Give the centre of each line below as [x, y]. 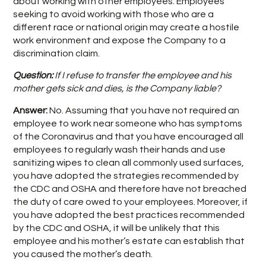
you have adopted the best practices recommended [129, 215]
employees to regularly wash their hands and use [120, 150]
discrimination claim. [57, 53]
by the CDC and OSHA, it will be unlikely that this [117, 228]
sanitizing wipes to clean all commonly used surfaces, [129, 163]
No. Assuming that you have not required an [145, 110]
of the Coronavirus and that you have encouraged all [129, 137]
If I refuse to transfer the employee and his [143, 75]
